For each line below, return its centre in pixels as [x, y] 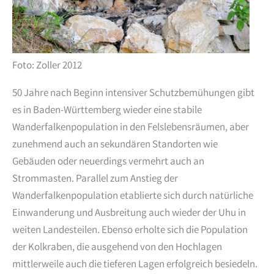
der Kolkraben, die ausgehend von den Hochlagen [117, 248]
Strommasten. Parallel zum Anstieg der [95, 180]
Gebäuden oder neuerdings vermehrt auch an [108, 163]
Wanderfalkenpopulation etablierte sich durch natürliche [133, 197]
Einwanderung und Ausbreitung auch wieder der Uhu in [129, 214]
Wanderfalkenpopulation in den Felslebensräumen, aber [131, 128]
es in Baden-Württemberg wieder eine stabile [107, 111]
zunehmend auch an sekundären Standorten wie [115, 146]
